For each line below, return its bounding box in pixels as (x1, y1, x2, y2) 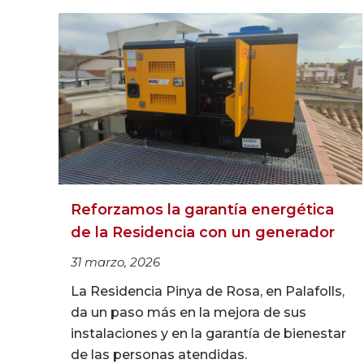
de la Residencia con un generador (71, 223, 335, 241)
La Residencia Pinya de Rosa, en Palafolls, (71, 283, 344, 299)
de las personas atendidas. (71, 346, 247, 362)
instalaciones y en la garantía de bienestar (71, 325, 346, 341)
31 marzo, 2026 (71, 253, 160, 270)
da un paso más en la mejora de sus (71, 304, 306, 320)
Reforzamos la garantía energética (71, 200, 334, 219)
